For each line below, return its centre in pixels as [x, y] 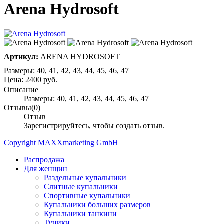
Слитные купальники [81, 186]
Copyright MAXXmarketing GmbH [61, 142]
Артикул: [22, 56]
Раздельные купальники [85, 177]
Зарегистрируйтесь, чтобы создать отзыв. [94, 125]
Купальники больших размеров [97, 204]
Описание [21, 89]
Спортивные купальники [87, 195]
